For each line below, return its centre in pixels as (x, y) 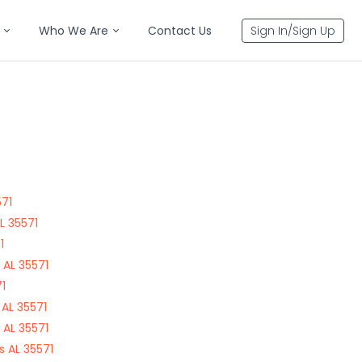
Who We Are (74, 31)
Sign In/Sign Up (293, 31)
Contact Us (180, 31)
